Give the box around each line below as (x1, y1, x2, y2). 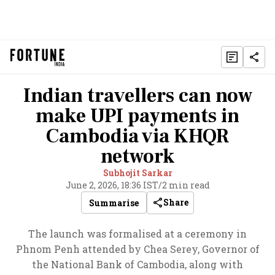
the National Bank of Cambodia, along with (32, 258, 243, 271)
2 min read (161, 179, 210, 191)
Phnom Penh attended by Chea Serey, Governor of (15, 242, 260, 255)
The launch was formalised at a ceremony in (28, 227, 247, 240)
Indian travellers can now (23, 83, 252, 109)
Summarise (89, 196, 139, 209)
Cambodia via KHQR (46, 123, 229, 149)
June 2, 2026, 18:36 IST (65, 179, 158, 191)
